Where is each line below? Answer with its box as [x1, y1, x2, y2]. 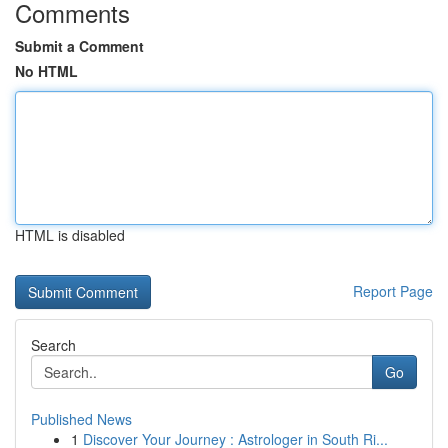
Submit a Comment [15, 36, 144, 56]
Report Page [353, 281, 433, 301]
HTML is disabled [15, 225, 125, 245]
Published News [31, 409, 132, 429]
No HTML [15, 61, 78, 81]
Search [31, 335, 76, 355]
